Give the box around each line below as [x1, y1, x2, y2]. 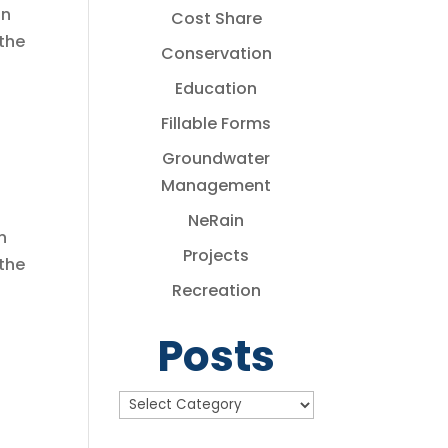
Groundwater [162, 147, 271, 170]
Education [175, 77, 258, 100]
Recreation [171, 279, 261, 302]
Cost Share [170, 7, 262, 30]
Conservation [160, 42, 272, 65]
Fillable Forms [161, 112, 272, 135]
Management [161, 174, 272, 197]
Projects [183, 244, 250, 267]
